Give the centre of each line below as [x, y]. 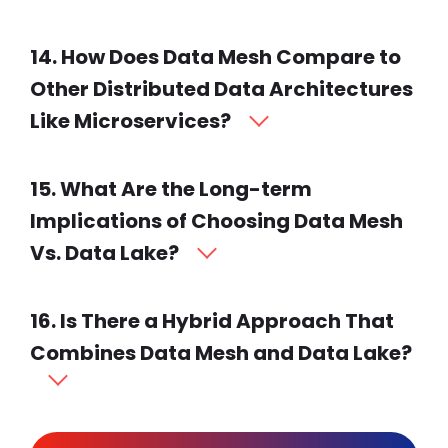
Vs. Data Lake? [104, 253]
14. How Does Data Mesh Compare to [215, 57]
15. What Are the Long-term [171, 189]
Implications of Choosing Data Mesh [216, 221]
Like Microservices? [130, 121]
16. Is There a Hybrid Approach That [212, 321]
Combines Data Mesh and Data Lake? [221, 353]
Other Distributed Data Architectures [221, 89]
